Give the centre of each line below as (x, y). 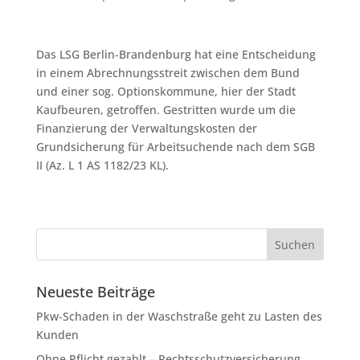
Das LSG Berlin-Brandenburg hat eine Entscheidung (176, 54)
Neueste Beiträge (95, 292)
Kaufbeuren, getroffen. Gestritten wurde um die (166, 110)
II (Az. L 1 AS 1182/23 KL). (102, 165)
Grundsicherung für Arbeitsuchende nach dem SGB (175, 147)
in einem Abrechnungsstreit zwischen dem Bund (168, 73)
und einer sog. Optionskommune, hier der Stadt (166, 91)
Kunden (57, 335)
